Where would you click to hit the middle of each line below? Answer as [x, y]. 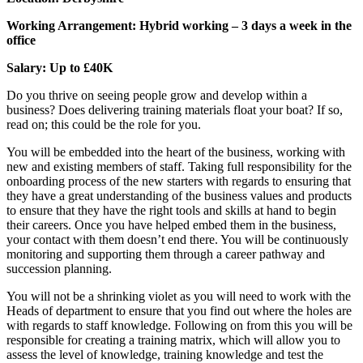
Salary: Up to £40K [60, 68]
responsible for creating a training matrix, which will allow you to [173, 340]
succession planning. [59, 269]
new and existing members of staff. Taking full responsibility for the [179, 167]
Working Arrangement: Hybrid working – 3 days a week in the [179, 26]
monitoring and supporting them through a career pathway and [166, 254]
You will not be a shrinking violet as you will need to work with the [179, 297]
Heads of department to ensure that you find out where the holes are [179, 311]
